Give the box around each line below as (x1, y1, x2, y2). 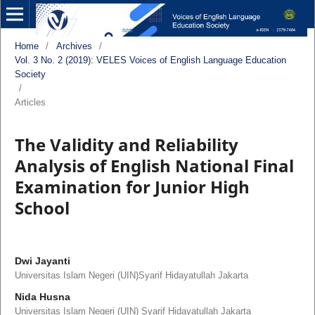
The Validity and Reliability (14, 132, 238, 156)
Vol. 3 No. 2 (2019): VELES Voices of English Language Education (14, 54, 286, 65)
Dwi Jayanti (14, 255, 70, 266)
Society (14, 68, 46, 79)
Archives (56, 40, 92, 51)
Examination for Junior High (14, 174, 250, 198)
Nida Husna (14, 290, 70, 302)
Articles (14, 96, 46, 108)
